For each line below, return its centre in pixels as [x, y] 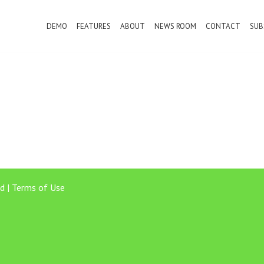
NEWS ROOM [176, 26]
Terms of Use [38, 187]
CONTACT [223, 26]
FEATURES [94, 26]
